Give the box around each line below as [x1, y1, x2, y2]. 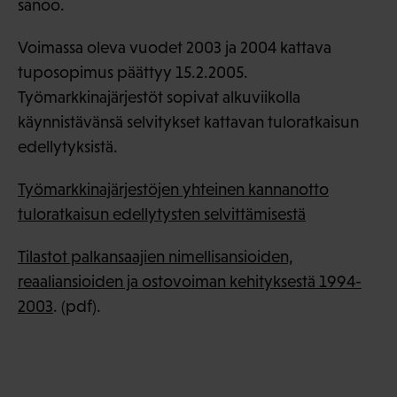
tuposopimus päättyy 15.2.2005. [18, 62, 248, 82]
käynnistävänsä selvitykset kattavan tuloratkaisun [18, 112, 359, 131]
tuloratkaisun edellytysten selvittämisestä [18, 204, 306, 223]
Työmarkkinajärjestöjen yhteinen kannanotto [18, 179, 329, 198]
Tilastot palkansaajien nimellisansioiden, [18, 246, 293, 266]
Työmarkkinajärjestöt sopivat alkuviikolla [18, 87, 300, 106]
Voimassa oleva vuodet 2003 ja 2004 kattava [18, 37, 331, 57]
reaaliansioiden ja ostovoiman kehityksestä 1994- [18, 271, 362, 291]
